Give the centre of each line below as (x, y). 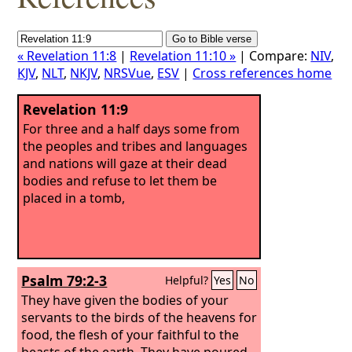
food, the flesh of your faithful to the (130, 334)
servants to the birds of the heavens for (139, 317)
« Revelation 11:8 (67, 56)
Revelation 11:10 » (183, 56)
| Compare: (273, 56)
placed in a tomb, (74, 198)
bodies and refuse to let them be (120, 180)
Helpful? (189, 280)
